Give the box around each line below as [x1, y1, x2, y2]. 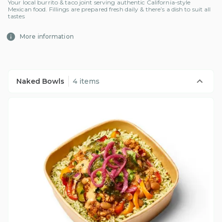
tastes [8, 12, 25, 20]
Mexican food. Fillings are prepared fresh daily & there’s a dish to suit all [8, 5, 211, 13]
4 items [73, 77, 100, 86]
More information [20, 33, 74, 41]
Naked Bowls [16, 77, 64, 86]
